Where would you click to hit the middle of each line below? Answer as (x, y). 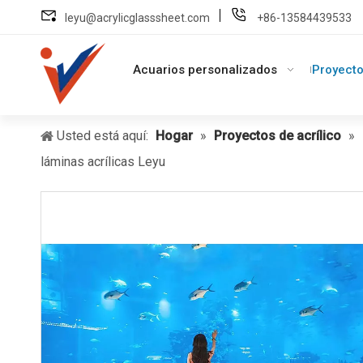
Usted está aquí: (102, 136)
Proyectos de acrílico (278, 136)
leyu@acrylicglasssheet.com (137, 18)
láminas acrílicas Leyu (103, 162)
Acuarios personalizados (205, 70)
